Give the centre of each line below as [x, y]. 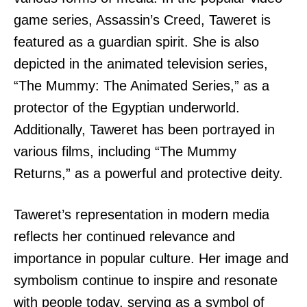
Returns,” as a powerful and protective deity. [148, 173]
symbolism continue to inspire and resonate [146, 280]
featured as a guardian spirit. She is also [136, 41]
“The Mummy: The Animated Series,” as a [142, 85]
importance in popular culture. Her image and [151, 258]
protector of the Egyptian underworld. [127, 107]
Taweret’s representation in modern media [142, 214]
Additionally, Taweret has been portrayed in [144, 129]
